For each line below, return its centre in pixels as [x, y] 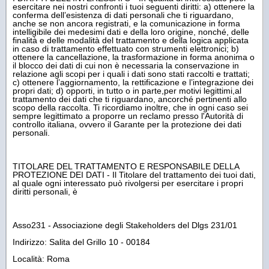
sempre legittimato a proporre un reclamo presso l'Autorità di [128, 116]
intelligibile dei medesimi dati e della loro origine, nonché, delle [131, 32]
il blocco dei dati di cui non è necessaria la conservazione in [126, 65]
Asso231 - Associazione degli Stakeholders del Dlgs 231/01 [125, 225]
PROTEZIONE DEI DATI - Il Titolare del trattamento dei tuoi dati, [134, 174]
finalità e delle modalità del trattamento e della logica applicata [131, 40]
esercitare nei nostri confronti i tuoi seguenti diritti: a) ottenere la [134, 6]
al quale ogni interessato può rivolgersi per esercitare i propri [128, 183]
